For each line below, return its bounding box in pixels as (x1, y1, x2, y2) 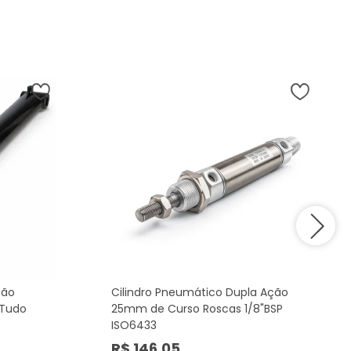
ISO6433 (111, 317, 157, 333)
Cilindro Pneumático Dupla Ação (111, 284, 288, 300)
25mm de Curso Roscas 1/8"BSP (111, 300, 283, 317)
